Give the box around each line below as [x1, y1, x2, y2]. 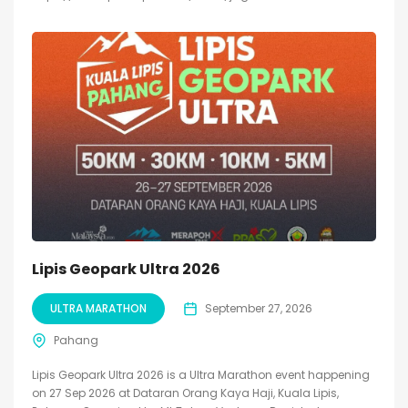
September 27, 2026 [205, 300, 312, 316]
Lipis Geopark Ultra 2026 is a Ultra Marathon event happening [32, 366, 370, 382]
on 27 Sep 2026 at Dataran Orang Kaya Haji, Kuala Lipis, [32, 384, 339, 401]
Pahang [54, 331, 98, 348]
